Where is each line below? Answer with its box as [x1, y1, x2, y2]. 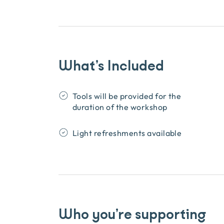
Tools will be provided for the [72, 91, 181, 100]
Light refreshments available [72, 128, 182, 137]
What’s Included [58, 56, 164, 76]
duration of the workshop [72, 102, 167, 111]
